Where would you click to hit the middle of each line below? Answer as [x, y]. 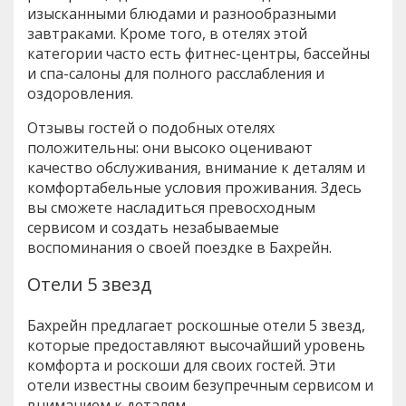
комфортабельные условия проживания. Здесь [194, 187]
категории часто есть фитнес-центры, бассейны [198, 53]
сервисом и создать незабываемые [153, 227]
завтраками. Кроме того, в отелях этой [167, 33]
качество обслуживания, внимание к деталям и [196, 167]
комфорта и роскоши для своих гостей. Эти [181, 365]
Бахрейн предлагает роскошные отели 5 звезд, [196, 325]
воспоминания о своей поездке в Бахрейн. [179, 247]
